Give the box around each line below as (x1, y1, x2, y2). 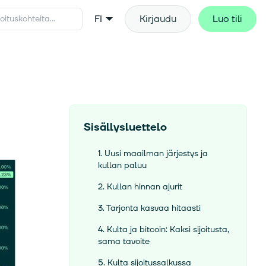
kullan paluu (98, 160, 147, 171)
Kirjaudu (140, 12, 176, 26)
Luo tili (213, 12, 242, 26)
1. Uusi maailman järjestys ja (98, 148, 208, 159)
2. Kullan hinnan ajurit (98, 181, 182, 192)
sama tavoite (98, 236, 150, 247)
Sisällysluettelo (84, 120, 167, 135)
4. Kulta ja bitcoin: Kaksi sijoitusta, (98, 224, 229, 235)
